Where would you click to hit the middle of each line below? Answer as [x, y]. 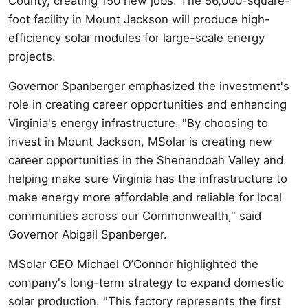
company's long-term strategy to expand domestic [146, 282]
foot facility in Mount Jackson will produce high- [139, 19]
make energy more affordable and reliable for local [145, 197]
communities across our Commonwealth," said [135, 216]
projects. [32, 56]
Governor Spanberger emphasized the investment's [149, 86]
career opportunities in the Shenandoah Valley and [146, 160]
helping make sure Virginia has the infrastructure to [148, 178]
